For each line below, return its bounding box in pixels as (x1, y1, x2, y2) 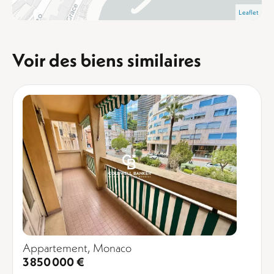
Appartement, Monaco (23, 240, 131, 255)
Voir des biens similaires (12, 48, 201, 72)
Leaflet (239, 8, 259, 17)
